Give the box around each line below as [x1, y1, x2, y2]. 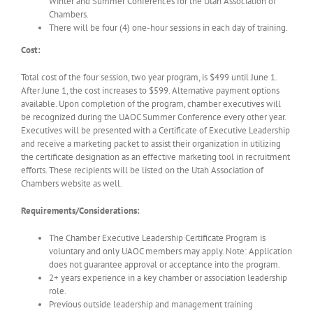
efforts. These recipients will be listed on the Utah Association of [20, 164, 263, 177]
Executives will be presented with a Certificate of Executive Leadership [20, 124, 290, 137]
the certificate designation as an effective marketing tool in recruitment [20, 151, 290, 163]
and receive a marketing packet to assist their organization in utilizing [20, 138, 281, 150]
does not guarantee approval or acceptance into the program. [48, 259, 280, 271]
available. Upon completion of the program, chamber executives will [20, 98, 281, 110]
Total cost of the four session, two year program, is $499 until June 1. [20, 71, 277, 84]
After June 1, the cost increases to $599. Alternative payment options [20, 85, 279, 97]
